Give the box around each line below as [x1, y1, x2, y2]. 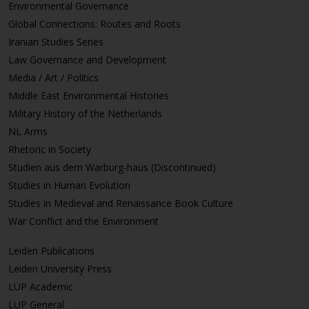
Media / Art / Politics [8, 70, 99, 84]
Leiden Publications [8, 243, 94, 257]
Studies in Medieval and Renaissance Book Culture [8, 196, 233, 210]
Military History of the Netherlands [8, 106, 162, 120]
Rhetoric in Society [8, 142, 91, 156]
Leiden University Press [8, 261, 112, 275]
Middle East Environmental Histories [8, 88, 169, 102]
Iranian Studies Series [8, 34, 103, 48]
